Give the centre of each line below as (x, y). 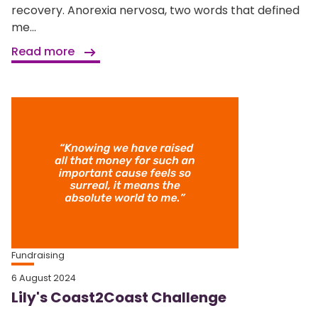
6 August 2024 (44, 278)
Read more (44, 52)
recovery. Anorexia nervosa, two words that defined (155, 11)
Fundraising (38, 256)
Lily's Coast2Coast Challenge (119, 298)
